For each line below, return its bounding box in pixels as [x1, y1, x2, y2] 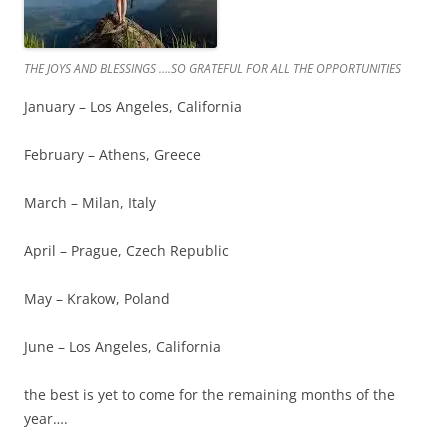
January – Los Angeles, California [24, 97, 242, 116]
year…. [24, 409, 68, 428]
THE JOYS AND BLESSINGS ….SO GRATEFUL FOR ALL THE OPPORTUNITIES [24, 60, 401, 77]
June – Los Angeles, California [24, 337, 221, 356]
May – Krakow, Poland [24, 289, 170, 308]
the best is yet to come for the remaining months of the [24, 385, 395, 404]
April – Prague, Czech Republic [24, 241, 229, 260]
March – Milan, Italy [24, 193, 156, 212]
